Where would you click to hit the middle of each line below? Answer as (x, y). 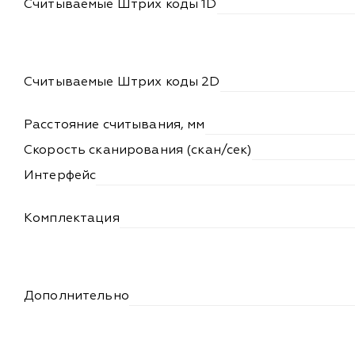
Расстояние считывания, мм (115, 125)
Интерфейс (60, 176)
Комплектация (72, 218)
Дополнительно (76, 296)
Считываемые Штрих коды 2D (122, 82)
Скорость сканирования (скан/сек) (138, 150)
